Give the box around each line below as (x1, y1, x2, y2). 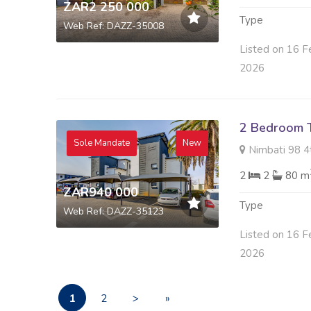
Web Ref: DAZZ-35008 (62, 19, 164, 33)
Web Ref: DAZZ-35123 (62, 204, 164, 218)
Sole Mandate (73, 137, 130, 150)
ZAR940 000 (62, 183, 138, 201)
